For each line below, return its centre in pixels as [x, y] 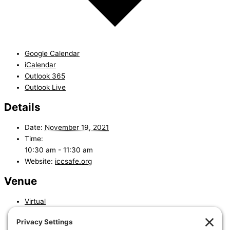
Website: [39, 161]
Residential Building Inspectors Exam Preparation [110, 219]
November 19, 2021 [77, 128]
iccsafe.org [73, 161]
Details [22, 107]
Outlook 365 [45, 76]
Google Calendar [52, 54]
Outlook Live [45, 88]
